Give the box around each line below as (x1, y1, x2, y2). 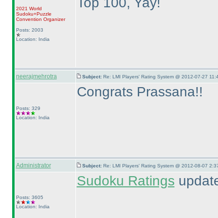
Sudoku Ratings (76, 173, 175, 188)
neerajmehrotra (16, 73, 57, 80)
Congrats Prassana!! (76, 84, 203, 99)
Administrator (16, 162, 51, 169)
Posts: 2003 (16, 27, 43, 33)
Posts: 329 (16, 106, 40, 111)
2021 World (16, 6, 42, 11)
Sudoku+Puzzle (16, 11, 52, 17)
